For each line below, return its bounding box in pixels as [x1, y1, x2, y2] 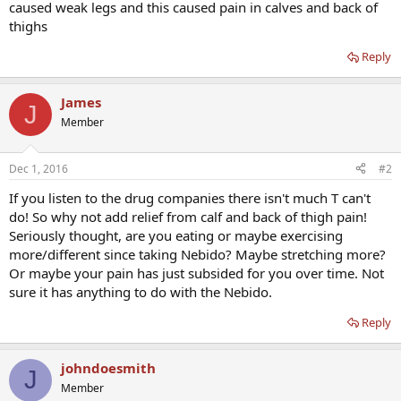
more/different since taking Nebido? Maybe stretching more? [9, 244, 386, 263]
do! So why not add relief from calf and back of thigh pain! [9, 207, 367, 226]
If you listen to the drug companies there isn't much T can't [9, 188, 371, 207]
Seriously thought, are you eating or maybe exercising [9, 226, 343, 244]
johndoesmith [61, 358, 156, 377]
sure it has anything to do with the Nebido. [9, 282, 272, 301]
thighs [9, 17, 47, 36]
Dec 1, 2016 [9, 160, 68, 176]
